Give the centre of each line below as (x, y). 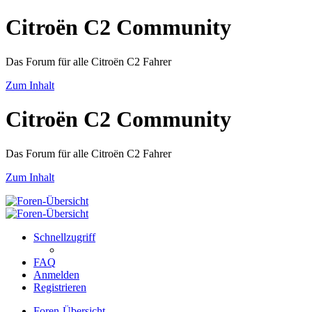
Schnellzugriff (64, 237)
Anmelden (56, 274)
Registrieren (60, 287)
